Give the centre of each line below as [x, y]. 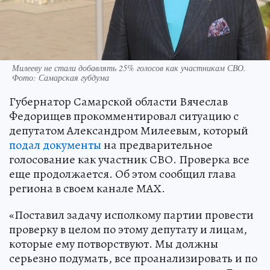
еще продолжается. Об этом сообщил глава [123, 174]
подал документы [55, 145]
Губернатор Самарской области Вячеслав [118, 102]
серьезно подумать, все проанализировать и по [133, 259]
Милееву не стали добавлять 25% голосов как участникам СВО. [129, 68]
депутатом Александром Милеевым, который [129, 131]
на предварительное [157, 145]
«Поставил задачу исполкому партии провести [131, 215]
